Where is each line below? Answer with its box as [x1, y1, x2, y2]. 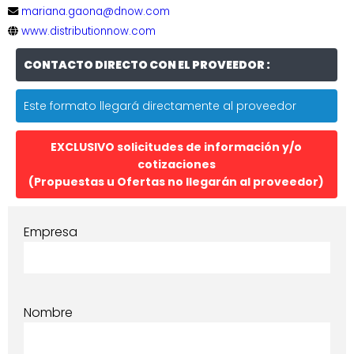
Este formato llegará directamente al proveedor [24, 97, 296, 114]
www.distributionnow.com [21, 23, 156, 39]
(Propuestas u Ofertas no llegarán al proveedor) [28, 173, 325, 190]
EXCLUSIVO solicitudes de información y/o [51, 138, 303, 155]
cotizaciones [137, 156, 216, 172]
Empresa [24, 222, 77, 241]
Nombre [24, 303, 73, 322]
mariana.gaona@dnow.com [21, 3, 170, 19]
